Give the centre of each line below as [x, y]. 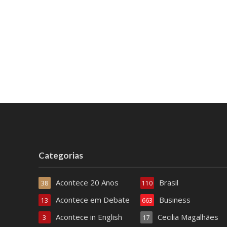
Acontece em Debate [92, 200]
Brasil [168, 183]
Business [175, 200]
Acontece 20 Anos [87, 183]
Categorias [61, 156]
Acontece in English [89, 217]
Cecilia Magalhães [188, 217]
